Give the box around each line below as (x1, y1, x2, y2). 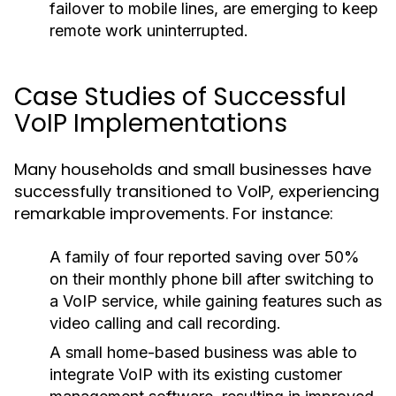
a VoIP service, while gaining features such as (49, 292, 382, 310)
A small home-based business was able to (49, 343, 357, 362)
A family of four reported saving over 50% (49, 247, 360, 266)
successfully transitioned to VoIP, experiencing (14, 180, 379, 202)
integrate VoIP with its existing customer (49, 365, 342, 384)
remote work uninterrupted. (49, 21, 248, 40)
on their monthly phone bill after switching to (49, 270, 374, 288)
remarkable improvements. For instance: (14, 202, 333, 225)
